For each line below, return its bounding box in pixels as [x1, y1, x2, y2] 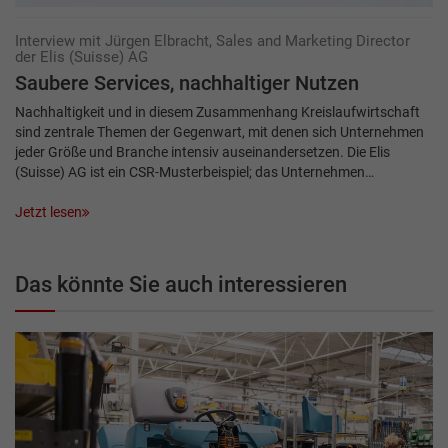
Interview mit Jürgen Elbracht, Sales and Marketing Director [15, 31, 410, 50]
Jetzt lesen [15, 203, 82, 220]
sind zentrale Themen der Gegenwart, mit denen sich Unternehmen [15, 123, 424, 140]
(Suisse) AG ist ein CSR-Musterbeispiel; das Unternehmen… [15, 163, 374, 180]
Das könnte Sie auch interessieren [15, 271, 347, 297]
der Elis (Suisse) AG [15, 47, 148, 66]
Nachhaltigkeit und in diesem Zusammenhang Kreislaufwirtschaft [15, 103, 420, 120]
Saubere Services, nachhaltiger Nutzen [15, 71, 359, 95]
